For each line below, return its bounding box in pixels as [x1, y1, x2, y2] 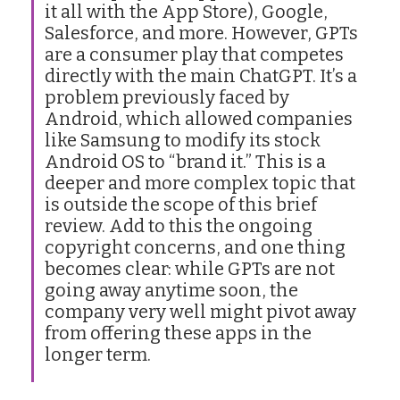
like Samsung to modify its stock [45, 129, 321, 151]
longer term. [45, 343, 151, 365]
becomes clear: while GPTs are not [45, 257, 335, 279]
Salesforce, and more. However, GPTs [45, 21, 358, 44]
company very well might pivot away [45, 300, 356, 322]
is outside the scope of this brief [45, 193, 317, 215]
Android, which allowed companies [45, 107, 353, 129]
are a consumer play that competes [45, 43, 344, 65]
